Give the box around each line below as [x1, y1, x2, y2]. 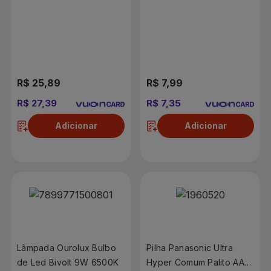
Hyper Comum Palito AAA [146, 256, 250, 267]
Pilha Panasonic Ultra [146, 242, 233, 253]
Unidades [17, 14, 57, 25]
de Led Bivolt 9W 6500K [17, 256, 119, 267]
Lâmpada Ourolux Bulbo [17, 242, 116, 253]
